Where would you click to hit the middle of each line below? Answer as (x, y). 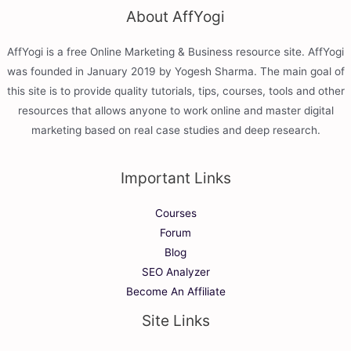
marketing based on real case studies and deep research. (175, 130)
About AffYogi (175, 17)
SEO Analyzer (175, 272)
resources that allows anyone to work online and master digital (175, 111)
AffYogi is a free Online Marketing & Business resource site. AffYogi (175, 52)
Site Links (175, 321)
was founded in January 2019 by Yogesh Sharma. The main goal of (175, 72)
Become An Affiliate (175, 292)
